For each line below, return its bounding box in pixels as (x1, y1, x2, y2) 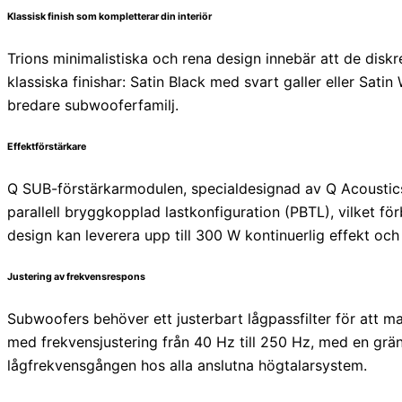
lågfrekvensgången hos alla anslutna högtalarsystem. (7, 355, 367, 374)
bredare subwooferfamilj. (7, 96, 179, 115)
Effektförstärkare (7, 140, 86, 153)
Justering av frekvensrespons (7, 270, 145, 283)
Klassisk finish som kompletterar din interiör (7, 11, 212, 23)
